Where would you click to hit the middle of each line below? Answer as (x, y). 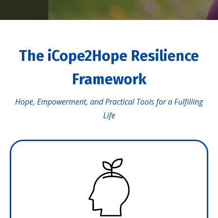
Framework (109, 79)
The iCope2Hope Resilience (109, 56)
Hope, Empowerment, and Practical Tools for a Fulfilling (109, 101)
